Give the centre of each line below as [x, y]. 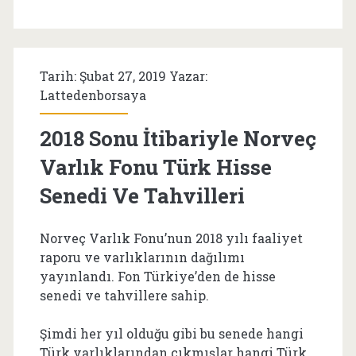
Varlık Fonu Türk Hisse [155, 166]
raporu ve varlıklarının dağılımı [142, 257]
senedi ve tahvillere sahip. [124, 295]
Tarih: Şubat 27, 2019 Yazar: [123, 75]
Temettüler [213, 83]
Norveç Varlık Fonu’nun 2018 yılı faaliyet [171, 238]
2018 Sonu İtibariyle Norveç [178, 138]
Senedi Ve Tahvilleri [142, 195]
